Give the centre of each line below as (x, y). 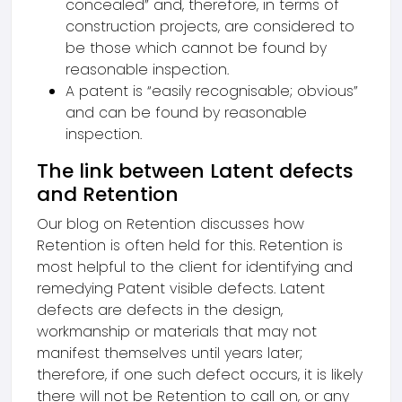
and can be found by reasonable (186, 113)
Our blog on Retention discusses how (170, 224)
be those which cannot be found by (196, 48)
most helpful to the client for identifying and (195, 267)
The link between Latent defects (195, 171)
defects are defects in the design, (160, 310)
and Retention (108, 194)
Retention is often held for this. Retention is (190, 245)
